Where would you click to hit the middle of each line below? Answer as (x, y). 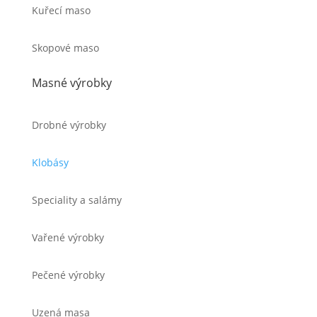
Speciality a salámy (76, 200)
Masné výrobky (71, 83)
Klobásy (50, 163)
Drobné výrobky (69, 125)
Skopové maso (65, 48)
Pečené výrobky (68, 275)
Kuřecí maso (61, 11)
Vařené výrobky (68, 238)
